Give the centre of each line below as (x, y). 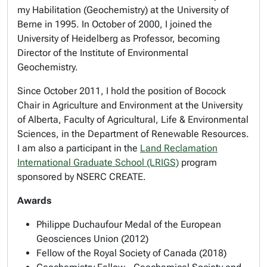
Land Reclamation (179, 148)
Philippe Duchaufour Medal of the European (129, 224)
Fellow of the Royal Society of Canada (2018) (131, 253)
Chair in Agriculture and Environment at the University (130, 105)
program (198, 162)
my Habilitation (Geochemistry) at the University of (123, 10)
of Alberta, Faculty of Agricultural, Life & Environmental (133, 119)
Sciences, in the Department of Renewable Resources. (133, 134)
